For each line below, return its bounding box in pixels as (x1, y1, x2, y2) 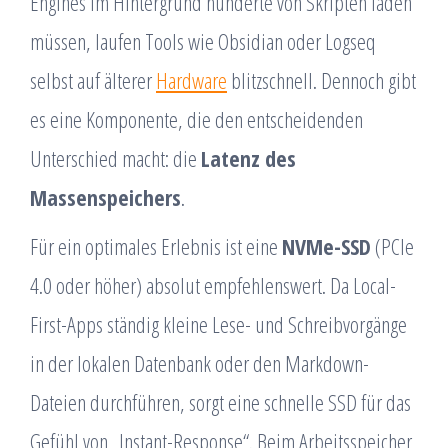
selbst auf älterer (30, 65, 156, 95)
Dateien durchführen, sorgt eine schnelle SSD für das (30, 387, 411, 417)
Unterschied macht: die (30, 143, 201, 173)
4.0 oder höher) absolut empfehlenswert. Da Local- (30, 270, 396, 300)
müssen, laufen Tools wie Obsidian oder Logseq (30, 26, 376, 56)
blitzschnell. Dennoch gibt (227, 65, 416, 95)
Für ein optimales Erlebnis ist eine (30, 231, 282, 261)
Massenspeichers (30, 182, 181, 212)
